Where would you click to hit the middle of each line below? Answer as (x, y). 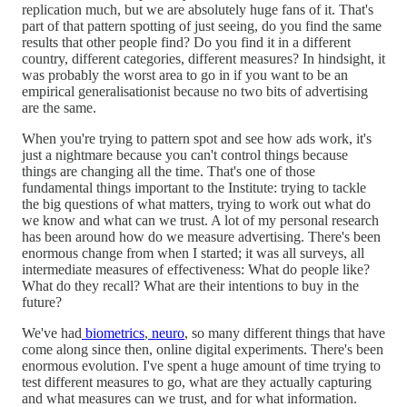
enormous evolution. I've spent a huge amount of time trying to (201, 365)
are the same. (59, 107)
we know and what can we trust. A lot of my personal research (200, 220)
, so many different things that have (285, 333)
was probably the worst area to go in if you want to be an (185, 74)
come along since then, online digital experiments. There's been (203, 349)
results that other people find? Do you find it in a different (186, 42)
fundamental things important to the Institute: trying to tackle (194, 187)
